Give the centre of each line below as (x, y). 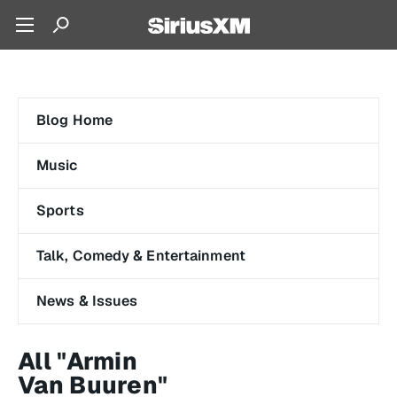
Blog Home (74, 120)
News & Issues (87, 301)
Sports (60, 210)
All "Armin (78, 361)
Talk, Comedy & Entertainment (141, 256)
